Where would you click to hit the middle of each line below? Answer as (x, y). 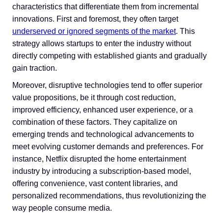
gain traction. (35, 68)
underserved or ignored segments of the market (94, 31)
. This (185, 31)
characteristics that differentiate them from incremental (106, 7)
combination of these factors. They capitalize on (95, 122)
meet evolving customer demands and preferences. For (108, 147)
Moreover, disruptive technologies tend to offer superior (107, 85)
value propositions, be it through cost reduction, (94, 97)
